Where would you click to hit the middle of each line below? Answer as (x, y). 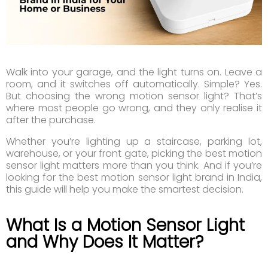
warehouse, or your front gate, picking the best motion (134, 154)
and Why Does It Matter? (105, 242)
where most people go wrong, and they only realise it (134, 108)
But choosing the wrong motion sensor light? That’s (134, 96)
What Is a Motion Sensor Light (125, 226)
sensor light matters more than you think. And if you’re (134, 166)
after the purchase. (51, 120)
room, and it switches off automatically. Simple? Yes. (134, 84)
